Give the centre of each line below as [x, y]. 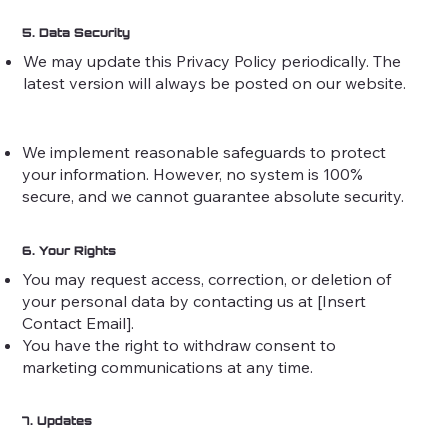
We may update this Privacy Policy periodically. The [211, 60]
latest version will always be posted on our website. [214, 82]
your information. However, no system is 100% [193, 173]
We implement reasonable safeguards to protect [204, 151]
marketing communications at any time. [168, 366]
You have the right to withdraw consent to [179, 344]
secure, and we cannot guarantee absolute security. [213, 195]
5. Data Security [76, 32]
